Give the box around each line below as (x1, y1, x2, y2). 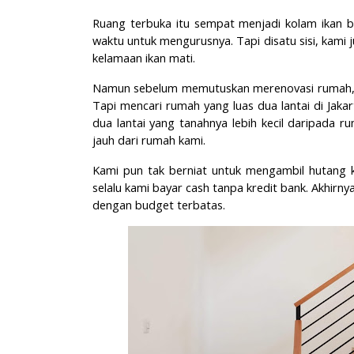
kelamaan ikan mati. (92, 50, 195, 66)
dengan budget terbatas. (92, 197, 225, 213)
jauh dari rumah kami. (92, 132, 209, 148)
